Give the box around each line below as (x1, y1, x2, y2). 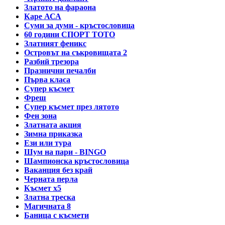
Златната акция (24, 121, 81, 130)
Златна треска (24, 193, 75, 202)
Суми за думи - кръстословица (24, 21, 135, 30)
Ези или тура (24, 139, 71, 148)
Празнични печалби (24, 66, 96, 75)
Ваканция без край (24, 166, 92, 175)
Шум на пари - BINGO (24, 148, 106, 157)
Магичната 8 (24, 202, 71, 211)
